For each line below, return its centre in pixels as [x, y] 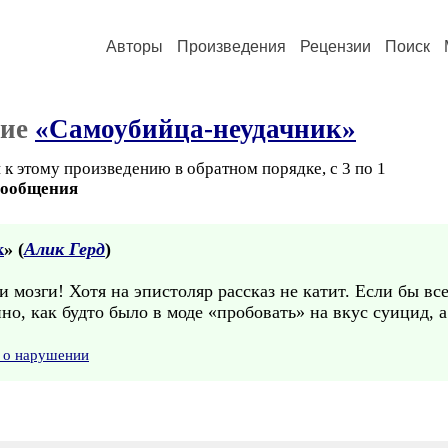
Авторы [134, 46]
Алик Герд [64, 249]
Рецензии [335, 46]
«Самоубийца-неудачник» [195, 129]
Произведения [231, 46]
